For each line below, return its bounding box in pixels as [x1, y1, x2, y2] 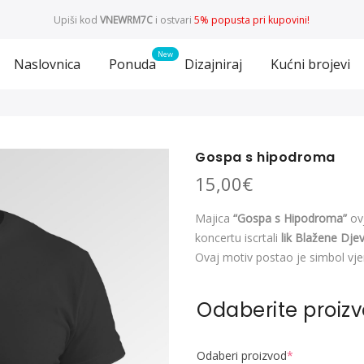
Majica [195, 210, 233, 226]
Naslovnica [13, 55, 80, 73]
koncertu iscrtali [195, 230, 281, 245]
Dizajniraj [184, 55, 242, 73]
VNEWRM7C [100, 12, 156, 27]
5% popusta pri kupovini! [194, 12, 310, 27]
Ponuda [108, 55, 156, 73]
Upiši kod [54, 12, 101, 27]
